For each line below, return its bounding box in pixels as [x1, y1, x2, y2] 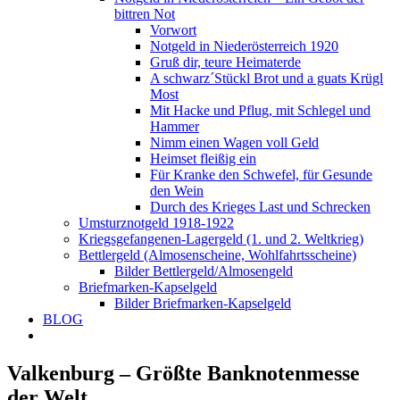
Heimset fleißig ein [150, 151, 256, 166]
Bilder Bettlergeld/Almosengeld [114, 263, 293, 279]
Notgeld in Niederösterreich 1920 [150, 38, 338, 54]
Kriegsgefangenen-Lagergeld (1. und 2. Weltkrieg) [79, 231, 363, 246]
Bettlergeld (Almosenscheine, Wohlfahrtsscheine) [79, 247, 356, 262]
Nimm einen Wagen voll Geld [150, 135, 319, 150]
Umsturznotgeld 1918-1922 [79, 215, 234, 230]
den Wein [150, 183, 204, 198]
